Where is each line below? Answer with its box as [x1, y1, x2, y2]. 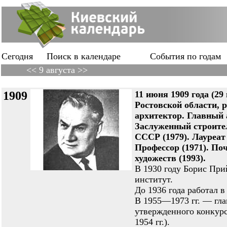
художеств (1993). [135, 153, 206, 163]
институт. [135, 174, 173, 184]
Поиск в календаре [47, 51, 121, 61]
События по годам [150, 51, 221, 61]
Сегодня [2, 51, 33, 61]
